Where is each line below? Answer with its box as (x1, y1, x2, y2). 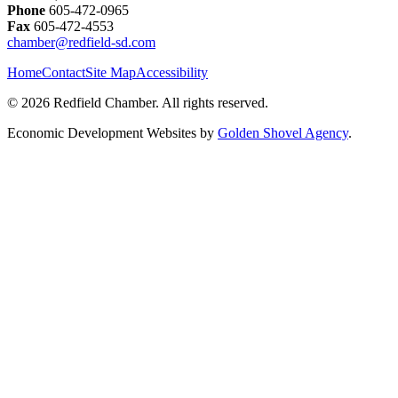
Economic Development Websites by (7, 124, 218, 140)
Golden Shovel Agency (218, 124, 348, 140)
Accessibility (136, 64, 208, 80)
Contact (42, 64, 85, 80)
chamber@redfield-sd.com (7, 34, 155, 50)
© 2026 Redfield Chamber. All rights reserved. (7, 94, 268, 110)
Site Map (85, 64, 136, 80)
